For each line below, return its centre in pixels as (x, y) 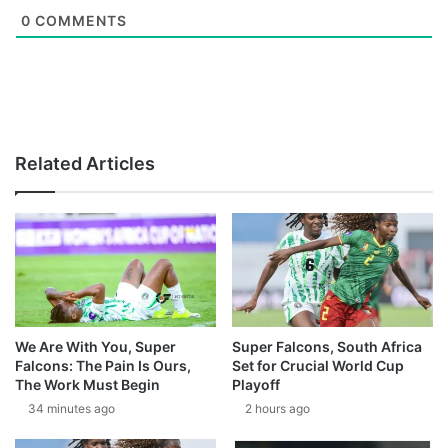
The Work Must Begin (87, 384)
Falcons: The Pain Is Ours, (103, 365)
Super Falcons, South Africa (327, 346)
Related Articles (85, 164)
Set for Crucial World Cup (318, 365)
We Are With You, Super (95, 346)
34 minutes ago (71, 408)
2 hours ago (277, 408)
